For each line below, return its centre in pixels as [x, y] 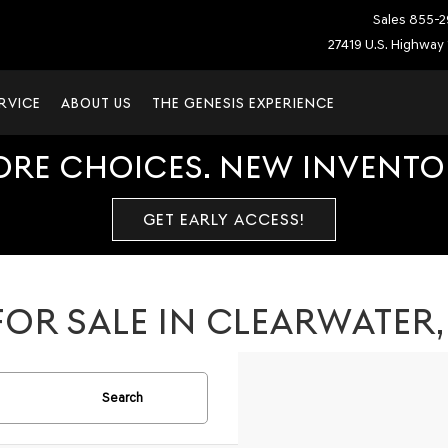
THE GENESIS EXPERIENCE [243, 103]
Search [122, 397]
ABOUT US [96, 103]
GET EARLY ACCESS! [224, 219]
